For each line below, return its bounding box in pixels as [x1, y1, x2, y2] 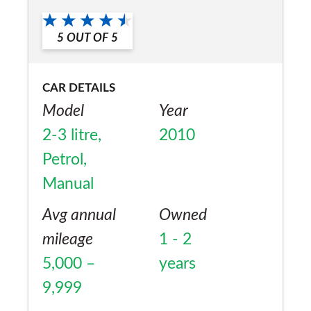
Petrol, [42, 151, 87, 169]
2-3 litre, [42, 127, 101, 144]
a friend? [42, 15, 101, 31]
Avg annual [42, 207, 116, 224]
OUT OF [67, 32, 108, 44]
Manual [42, 176, 94, 193]
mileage [42, 231, 93, 249]
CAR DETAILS [42, 82, 115, 94]
